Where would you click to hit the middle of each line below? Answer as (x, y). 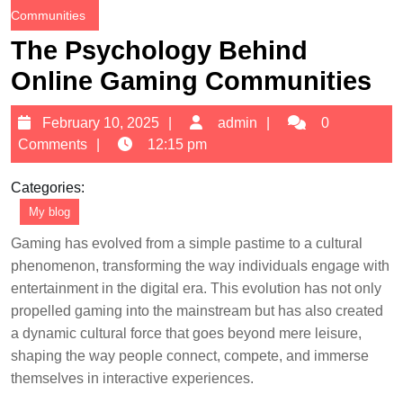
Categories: (48, 188)
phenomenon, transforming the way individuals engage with (200, 266)
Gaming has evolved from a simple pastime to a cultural (187, 243)
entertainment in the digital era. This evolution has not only (196, 288)
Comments (53, 144)
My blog (49, 212)
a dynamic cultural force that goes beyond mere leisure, (186, 333)
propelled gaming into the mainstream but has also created (197, 311)
